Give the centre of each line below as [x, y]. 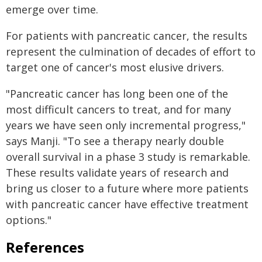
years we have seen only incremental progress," [126, 125]
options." [29, 220]
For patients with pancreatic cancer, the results [127, 36]
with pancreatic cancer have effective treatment [127, 204]
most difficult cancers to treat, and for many [118, 110]
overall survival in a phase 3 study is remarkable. [128, 157]
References [45, 247]
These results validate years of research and [117, 173]
